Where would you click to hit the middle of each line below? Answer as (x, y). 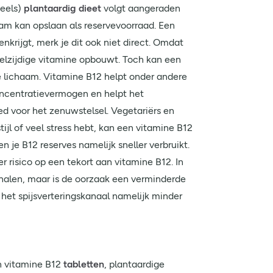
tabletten (84, 264)
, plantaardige (134, 264)
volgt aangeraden (141, 8)
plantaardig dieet (62, 8)
